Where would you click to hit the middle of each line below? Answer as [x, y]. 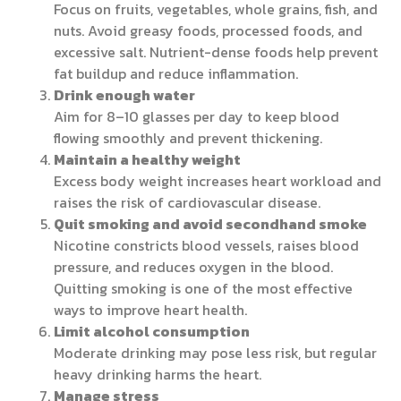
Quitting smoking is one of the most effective [203, 289]
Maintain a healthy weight [147, 160]
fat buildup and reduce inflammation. [176, 74]
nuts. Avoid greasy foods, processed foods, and [208, 31]
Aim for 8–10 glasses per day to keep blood [196, 117]
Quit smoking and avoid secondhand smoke [210, 224]
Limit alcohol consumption [152, 332]
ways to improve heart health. [150, 310]
